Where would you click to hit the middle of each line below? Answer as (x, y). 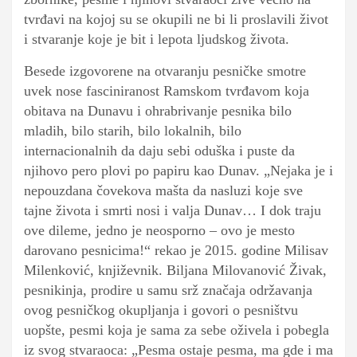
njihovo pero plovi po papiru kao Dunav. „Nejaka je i (178, 171)
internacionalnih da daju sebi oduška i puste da (159, 151)
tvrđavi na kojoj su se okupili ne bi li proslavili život (176, 20)
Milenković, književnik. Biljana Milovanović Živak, (175, 271)
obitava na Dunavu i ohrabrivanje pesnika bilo (158, 111)
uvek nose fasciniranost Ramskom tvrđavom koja (167, 91)
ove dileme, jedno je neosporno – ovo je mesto (159, 231)
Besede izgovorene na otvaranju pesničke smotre (165, 71)
